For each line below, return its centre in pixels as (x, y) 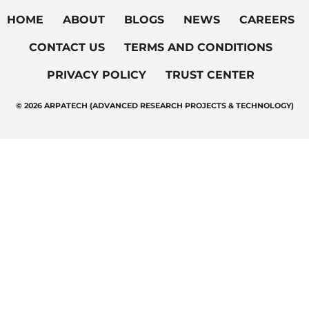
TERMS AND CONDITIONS (198, 47)
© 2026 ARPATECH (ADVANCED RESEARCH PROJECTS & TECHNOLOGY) (154, 105)
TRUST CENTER (210, 74)
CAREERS (267, 19)
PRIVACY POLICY (96, 74)
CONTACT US (67, 47)
